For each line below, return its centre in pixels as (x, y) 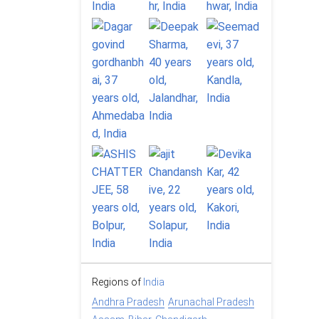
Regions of (117, 282)
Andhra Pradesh (128, 302)
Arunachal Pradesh (211, 302)
